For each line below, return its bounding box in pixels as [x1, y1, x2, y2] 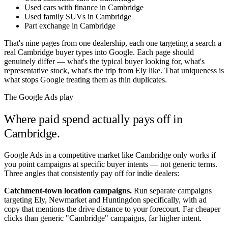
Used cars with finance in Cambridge [24, 3, 144, 12]
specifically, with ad [143, 195, 207, 204]
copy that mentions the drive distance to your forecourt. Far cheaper [4, 204, 220, 213]
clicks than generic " [4, 213, 69, 222]
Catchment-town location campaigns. [4, 186, 132, 195]
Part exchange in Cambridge [24, 21, 116, 31]
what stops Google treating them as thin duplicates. [4, 75, 167, 84]
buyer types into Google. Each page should [53, 48, 194, 57]
